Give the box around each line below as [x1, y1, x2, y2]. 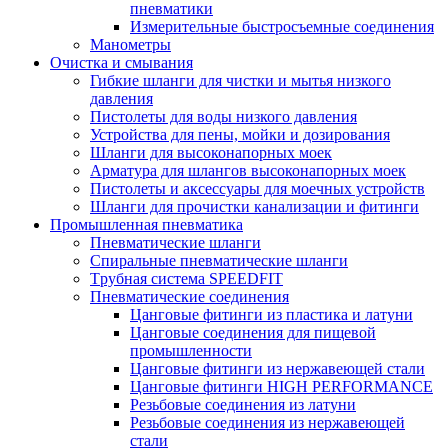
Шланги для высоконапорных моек [90, 144, 332, 162]
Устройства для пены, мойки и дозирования [90, 126, 390, 144]
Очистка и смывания [50, 54, 193, 72]
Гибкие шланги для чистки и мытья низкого [90, 72, 391, 90]
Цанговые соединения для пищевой [130, 324, 376, 342]
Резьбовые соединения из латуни [130, 396, 356, 414]
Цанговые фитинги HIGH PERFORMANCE [130, 378, 433, 396]
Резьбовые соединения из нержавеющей [130, 414, 405, 432]
